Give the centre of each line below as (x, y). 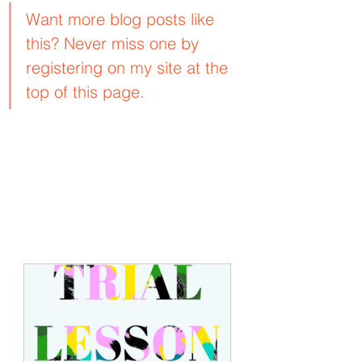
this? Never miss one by (115, 43)
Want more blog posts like (122, 19)
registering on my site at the (129, 67)
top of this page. (85, 91)
